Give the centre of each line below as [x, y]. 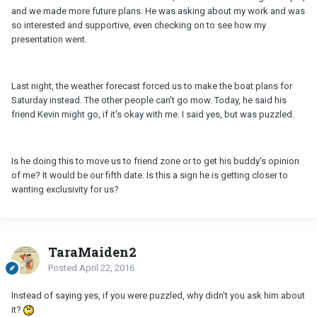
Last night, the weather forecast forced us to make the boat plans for [152, 86]
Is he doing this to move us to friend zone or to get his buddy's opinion [155, 161]
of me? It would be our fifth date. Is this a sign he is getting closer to [150, 175]
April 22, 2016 [107, 268]
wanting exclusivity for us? [65, 190]
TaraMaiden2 [92, 252]
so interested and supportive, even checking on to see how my [139, 25]
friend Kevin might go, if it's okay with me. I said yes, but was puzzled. [153, 115]
